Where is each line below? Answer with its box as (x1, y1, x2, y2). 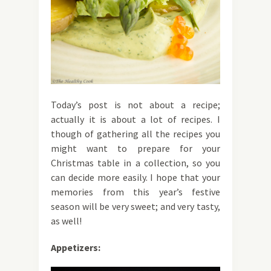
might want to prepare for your (51, 142, 220, 155)
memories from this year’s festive (51, 186, 220, 198)
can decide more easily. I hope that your (51, 171, 220, 184)
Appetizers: (51, 241, 100, 254)
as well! (51, 215, 83, 227)
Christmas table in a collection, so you (51, 157, 220, 169)
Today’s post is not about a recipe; (51, 99, 220, 111)
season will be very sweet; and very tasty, (51, 200, 220, 213)
